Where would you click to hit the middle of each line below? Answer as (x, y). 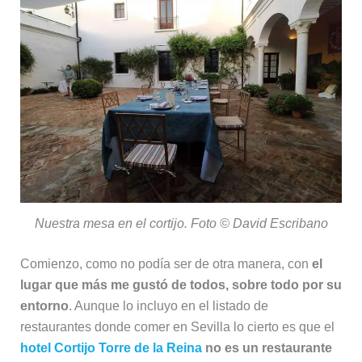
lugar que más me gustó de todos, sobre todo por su (181, 284)
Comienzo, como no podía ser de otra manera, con (166, 263)
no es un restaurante (268, 347)
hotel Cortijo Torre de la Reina (111, 347)
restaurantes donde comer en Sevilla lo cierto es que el (177, 326)
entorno (44, 305)
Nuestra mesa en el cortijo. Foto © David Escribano (181, 223)
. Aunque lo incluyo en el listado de (168, 305)
